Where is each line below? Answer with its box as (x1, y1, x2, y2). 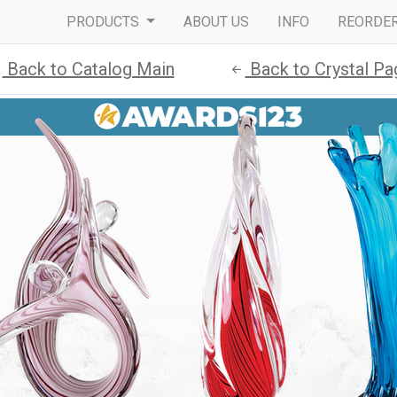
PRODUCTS (66, 12, 144, 30)
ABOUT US (183, 12, 249, 30)
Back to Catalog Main (2, 58, 175, 81)
